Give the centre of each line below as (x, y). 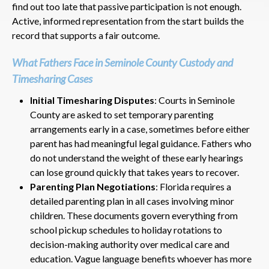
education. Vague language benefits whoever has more (141, 258)
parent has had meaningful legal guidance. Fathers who (141, 143)
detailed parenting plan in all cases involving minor (132, 201)
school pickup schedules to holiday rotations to (126, 229)
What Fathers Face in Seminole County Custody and (122, 62)
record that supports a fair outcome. (86, 35)
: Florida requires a (193, 186)
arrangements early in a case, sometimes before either (140, 128)
